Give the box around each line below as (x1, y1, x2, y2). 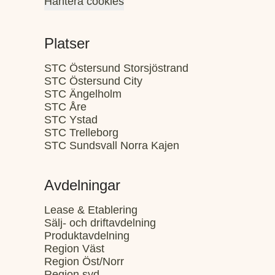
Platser (44, 35, 90, 52)
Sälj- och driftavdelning (44, 217, 156, 229)
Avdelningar (44, 177, 120, 193)
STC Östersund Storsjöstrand (44, 62, 188, 74)
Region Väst (44, 242, 104, 255)
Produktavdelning (44, 230, 130, 242)
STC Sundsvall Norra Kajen (44, 139, 179, 152)
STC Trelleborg (44, 126, 118, 139)
